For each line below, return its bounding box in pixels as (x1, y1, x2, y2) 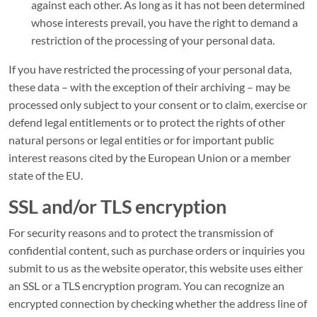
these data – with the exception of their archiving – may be (8, 80, 290, 93)
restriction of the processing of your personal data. (31, 33, 275, 47)
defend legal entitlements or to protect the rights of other (8, 115, 285, 129)
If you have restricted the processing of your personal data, (8, 62, 292, 76)
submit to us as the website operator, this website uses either (8, 261, 303, 275)
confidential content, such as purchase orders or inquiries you (8, 243, 305, 257)
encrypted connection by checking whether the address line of (8, 296, 307, 310)
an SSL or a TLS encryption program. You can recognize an (8, 279, 284, 292)
